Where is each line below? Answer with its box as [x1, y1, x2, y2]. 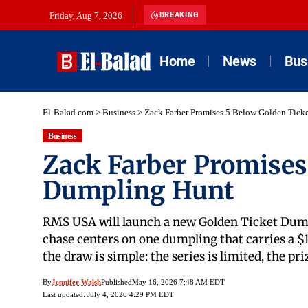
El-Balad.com [43, 107, 93, 118]
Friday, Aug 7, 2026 [49, 10, 122, 21]
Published [101, 278, 132, 287]
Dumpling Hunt [43, 175, 234, 207]
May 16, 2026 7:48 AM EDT [132, 278, 225, 287]
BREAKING [159, 10, 199, 19]
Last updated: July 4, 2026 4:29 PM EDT [43, 290, 174, 299]
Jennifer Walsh [52, 278, 101, 287]
